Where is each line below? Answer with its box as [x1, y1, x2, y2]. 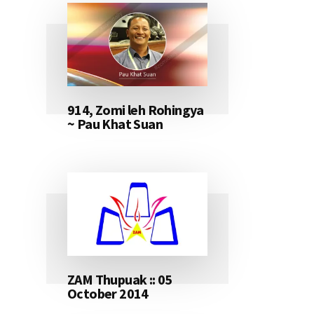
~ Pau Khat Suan [67, 115, 163, 133]
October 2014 [67, 285, 149, 303]
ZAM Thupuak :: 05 [67, 271, 172, 289]
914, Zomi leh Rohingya [67, 101, 204, 119]
